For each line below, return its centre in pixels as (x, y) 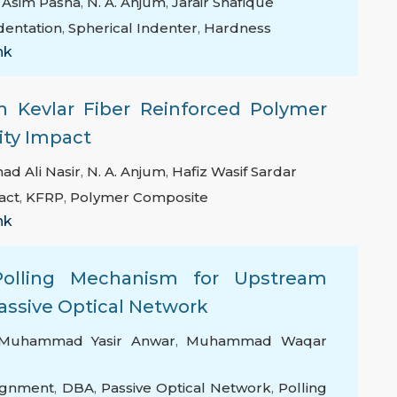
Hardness (237, 28)
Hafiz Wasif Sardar (234, 172)
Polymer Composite (139, 198)
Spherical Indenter (133, 28)
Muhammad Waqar (257, 341)
